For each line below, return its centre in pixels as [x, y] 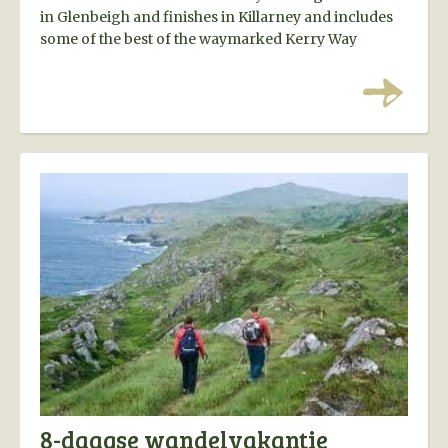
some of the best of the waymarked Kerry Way [198, 39]
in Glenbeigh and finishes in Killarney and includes [216, 17]
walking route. [90, 61]
